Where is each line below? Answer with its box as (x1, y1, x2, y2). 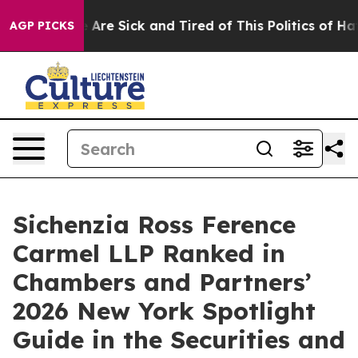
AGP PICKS (10, 18, 74, 33)
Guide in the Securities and (13, 324, 345, 355)
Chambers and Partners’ (13, 267, 312, 297)
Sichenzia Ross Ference (13, 209, 296, 240)
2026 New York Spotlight (13, 296, 316, 326)
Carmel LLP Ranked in (13, 238, 285, 268)
